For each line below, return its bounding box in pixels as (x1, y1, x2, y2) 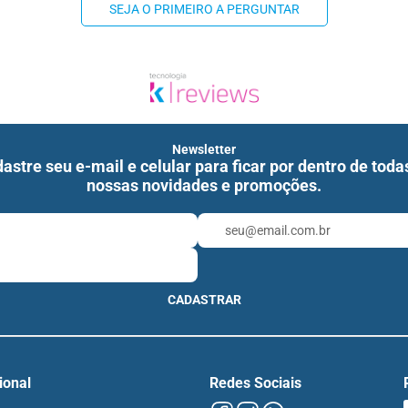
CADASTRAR (167, 292, 241, 308)
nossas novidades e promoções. (87, 176, 321, 196)
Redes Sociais (209, 374, 301, 393)
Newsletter (172, 142, 236, 158)
